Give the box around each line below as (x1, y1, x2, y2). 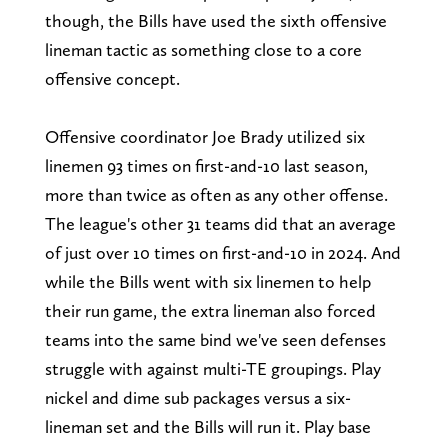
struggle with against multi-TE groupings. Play (44, 358, 381, 380)
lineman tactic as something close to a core (44, 39, 362, 61)
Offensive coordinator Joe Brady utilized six (44, 126, 365, 148)
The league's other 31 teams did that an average (44, 213, 396, 235)
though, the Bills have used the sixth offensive (44, 10, 387, 32)
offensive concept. (44, 68, 180, 90)
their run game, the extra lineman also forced (44, 300, 376, 322)
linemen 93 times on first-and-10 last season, (44, 155, 368, 177)
